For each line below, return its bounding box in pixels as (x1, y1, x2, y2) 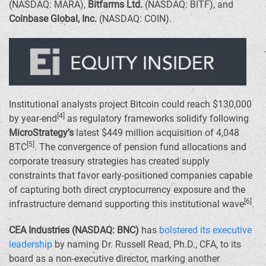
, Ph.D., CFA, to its (169, 239, 241, 250)
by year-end (9, 113, 57, 124)
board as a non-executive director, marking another (9, 253, 220, 264)
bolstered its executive (159, 224, 252, 236)
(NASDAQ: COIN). (99, 13, 172, 24)
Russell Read (115, 239, 169, 250)
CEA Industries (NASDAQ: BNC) (9, 224, 139, 236)
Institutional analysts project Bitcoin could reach (9, 99, 213, 110)
